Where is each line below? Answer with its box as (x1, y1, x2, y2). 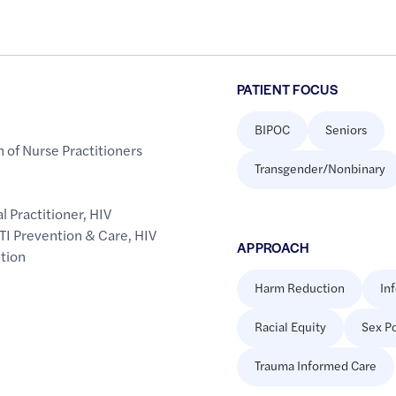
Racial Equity (254, 317, 326, 336)
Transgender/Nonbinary (254, 159, 385, 178)
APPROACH (236, 238, 309, 257)
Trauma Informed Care (254, 356, 377, 375)
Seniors (324, 120, 367, 139)
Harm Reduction (254, 278, 345, 297)
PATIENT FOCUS (236, 80, 339, 99)
